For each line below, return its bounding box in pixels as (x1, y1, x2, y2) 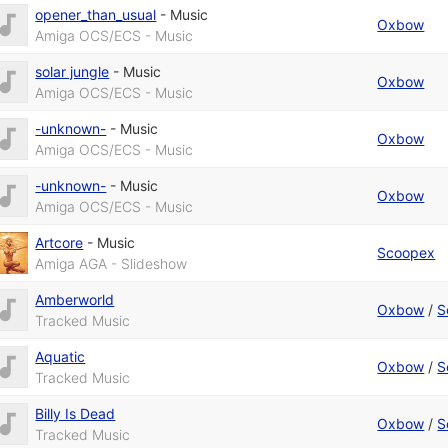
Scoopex (377, 244, 436, 262)
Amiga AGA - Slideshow (35, 255, 188, 273)
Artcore (35, 234, 84, 252)
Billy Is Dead (35, 405, 116, 423)
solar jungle (35, 63, 110, 81)
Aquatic (35, 348, 86, 366)
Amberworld (35, 291, 115, 309)
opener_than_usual (35, 6, 157, 24)
